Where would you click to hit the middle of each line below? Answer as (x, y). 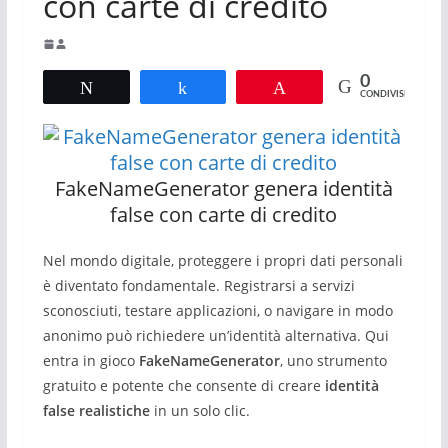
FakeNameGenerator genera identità (223, 188)
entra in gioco (90, 360)
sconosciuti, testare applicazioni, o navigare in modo (217, 310)
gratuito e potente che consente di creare (183, 385)
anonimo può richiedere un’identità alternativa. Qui (215, 335)
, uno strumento (333, 360)
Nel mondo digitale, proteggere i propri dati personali (222, 260)
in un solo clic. (199, 410)
